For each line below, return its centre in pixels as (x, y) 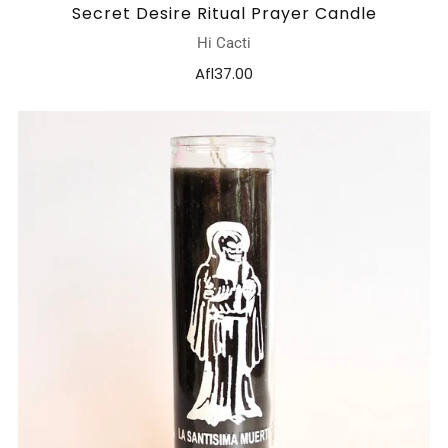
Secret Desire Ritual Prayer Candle (224, 14)
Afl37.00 (224, 74)
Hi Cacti (224, 43)
